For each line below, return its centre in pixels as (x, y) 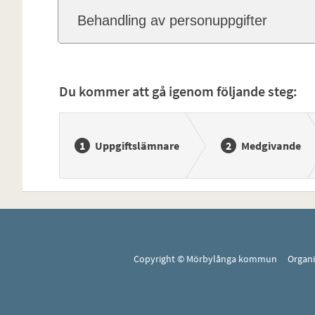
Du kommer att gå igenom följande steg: (178, 91)
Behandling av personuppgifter (172, 20)
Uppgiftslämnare (137, 145)
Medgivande (271, 145)
